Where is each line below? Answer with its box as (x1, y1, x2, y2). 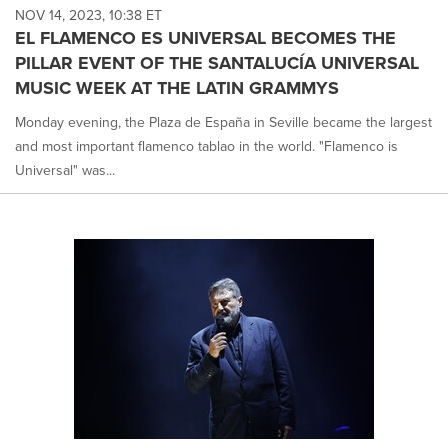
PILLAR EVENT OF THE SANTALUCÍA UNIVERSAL (15, 49, 419, 76)
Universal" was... (15, 159, 115, 181)
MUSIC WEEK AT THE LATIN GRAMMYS (15, 74, 339, 101)
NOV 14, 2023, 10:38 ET (15, 4, 162, 26)
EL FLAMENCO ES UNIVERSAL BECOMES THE (15, 24, 396, 51)
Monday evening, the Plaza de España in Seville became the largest (15, 111, 432, 133)
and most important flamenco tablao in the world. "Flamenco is (15, 135, 398, 157)
